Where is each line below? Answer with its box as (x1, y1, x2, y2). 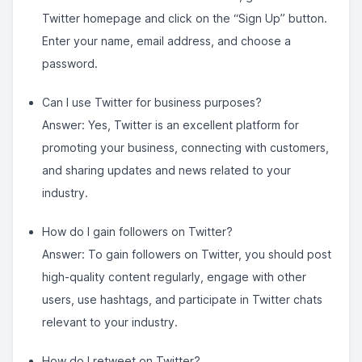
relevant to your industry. (42, 315, 178, 329)
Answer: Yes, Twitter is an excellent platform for (42, 118, 299, 132)
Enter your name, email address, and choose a (42, 34, 291, 48)
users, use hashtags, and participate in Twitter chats (42, 293, 322, 306)
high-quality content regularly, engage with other (42, 270, 306, 284)
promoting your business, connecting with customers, (42, 141, 329, 154)
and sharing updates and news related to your (42, 163, 291, 177)
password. (42, 57, 98, 70)
